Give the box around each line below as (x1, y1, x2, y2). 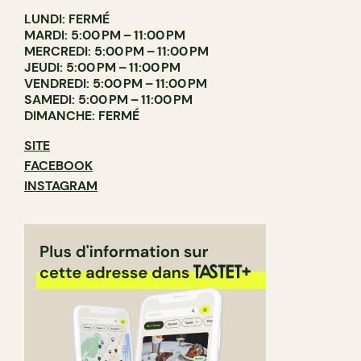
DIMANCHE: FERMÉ (24, 107, 139, 124)
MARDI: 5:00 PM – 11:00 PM (24, 27, 185, 44)
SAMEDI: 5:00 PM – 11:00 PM (24, 91, 193, 108)
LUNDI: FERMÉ (24, 10, 110, 27)
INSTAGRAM (24, 177, 98, 194)
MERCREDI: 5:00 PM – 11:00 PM (24, 43, 209, 60)
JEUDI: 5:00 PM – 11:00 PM (24, 59, 180, 76)
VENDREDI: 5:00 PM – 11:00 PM (24, 75, 207, 92)
